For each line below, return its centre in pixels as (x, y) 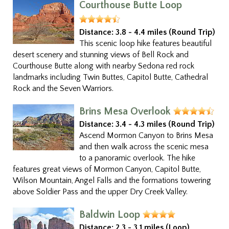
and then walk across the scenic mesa (144, 147)
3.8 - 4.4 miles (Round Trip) (165, 32)
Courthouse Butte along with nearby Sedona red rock (104, 66)
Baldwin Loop (110, 215)
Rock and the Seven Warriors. (63, 88)
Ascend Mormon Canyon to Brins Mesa (146, 135)
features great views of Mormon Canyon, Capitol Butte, (107, 169)
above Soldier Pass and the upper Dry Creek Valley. (100, 192)
